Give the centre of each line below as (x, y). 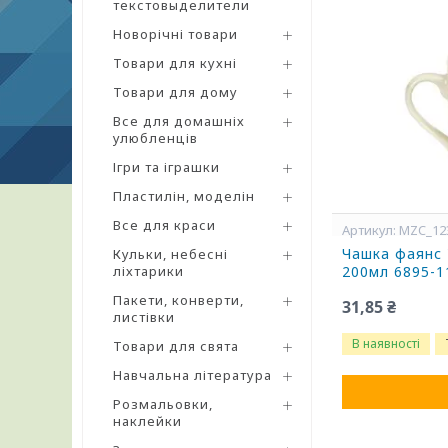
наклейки (147, 421)
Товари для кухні (175, 63)
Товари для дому (175, 92)
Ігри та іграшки (166, 167)
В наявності (386, 343)
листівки (144, 317)
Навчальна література (192, 375)
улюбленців (155, 138)
